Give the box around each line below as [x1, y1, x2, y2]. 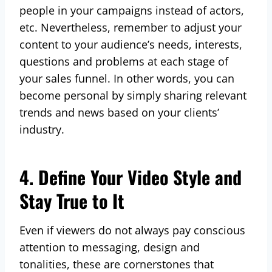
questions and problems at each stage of [19, 53, 228, 69]
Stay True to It [19, 186, 124, 214]
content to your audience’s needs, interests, [19, 36, 242, 52]
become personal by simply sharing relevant [19, 87, 246, 103]
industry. [19, 121, 64, 137]
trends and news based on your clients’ [19, 104, 219, 120]
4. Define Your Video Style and [19, 163, 242, 191]
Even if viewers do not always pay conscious [19, 222, 245, 237]
